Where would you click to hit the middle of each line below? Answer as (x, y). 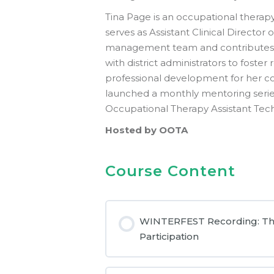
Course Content (170, 171)
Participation (169, 236)
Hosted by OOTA (146, 130)
